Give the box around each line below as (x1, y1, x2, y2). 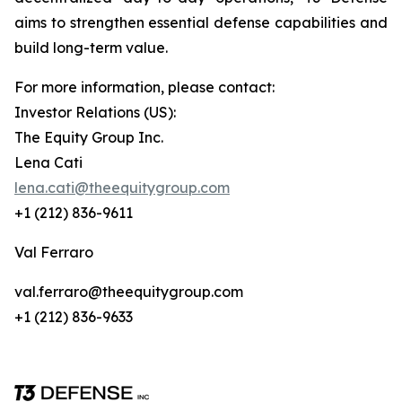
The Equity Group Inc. (14, 128, 163, 146)
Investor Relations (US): (14, 103, 176, 121)
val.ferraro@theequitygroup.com (14, 283, 243, 301)
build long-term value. (14, 39, 168, 57)
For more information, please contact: (14, 78, 275, 96)
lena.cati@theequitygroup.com (14, 179, 230, 197)
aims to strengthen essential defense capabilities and (14, 13, 388, 31)
